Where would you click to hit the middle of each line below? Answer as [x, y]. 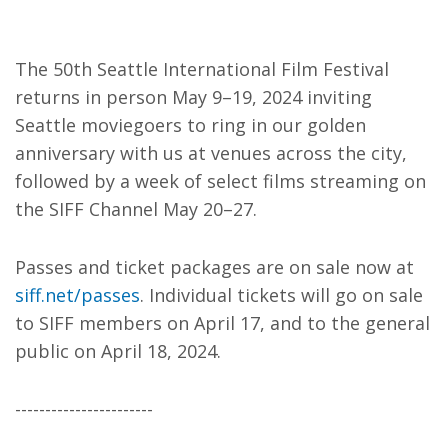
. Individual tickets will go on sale [281, 295]
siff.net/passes [77, 295]
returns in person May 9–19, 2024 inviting [193, 97]
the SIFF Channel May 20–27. [136, 209]
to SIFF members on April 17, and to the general [222, 323]
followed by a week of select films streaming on [220, 181]
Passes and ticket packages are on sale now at [214, 267]
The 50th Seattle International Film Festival [202, 69]
